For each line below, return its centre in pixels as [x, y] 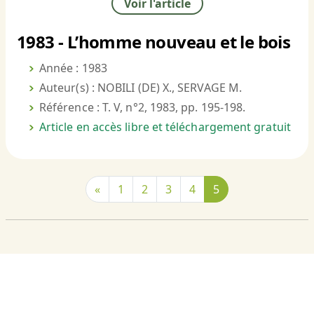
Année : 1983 [73, 68]
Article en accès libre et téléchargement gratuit [165, 127]
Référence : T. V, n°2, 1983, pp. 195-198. [143, 108]
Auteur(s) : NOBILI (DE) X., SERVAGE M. [141, 88]
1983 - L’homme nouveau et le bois [154, 42]
